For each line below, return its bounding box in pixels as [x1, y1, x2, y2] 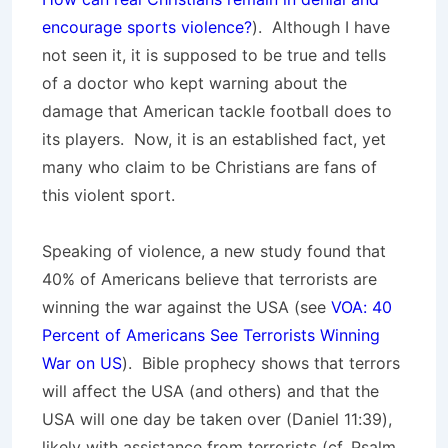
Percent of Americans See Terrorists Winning [42, 324, 380, 345]
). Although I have [252, 16, 390, 37]
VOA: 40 [331, 296, 392, 317]
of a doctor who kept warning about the [42, 72, 347, 93]
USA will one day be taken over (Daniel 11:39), [42, 408, 392, 429]
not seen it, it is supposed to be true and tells [42, 44, 386, 65]
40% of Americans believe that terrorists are [42, 268, 377, 289]
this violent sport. [42, 184, 175, 205]
